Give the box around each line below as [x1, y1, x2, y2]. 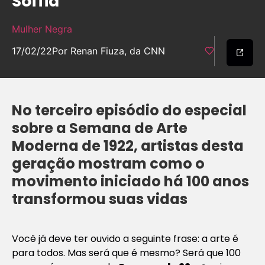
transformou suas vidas [12, 189, 188, 209]
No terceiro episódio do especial [12, 100, 247, 120]
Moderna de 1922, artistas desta [12, 135, 244, 156]
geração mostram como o [12, 153, 205, 173]
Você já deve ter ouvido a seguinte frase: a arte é [12, 231, 238, 245]
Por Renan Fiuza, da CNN [52, 45, 165, 57]
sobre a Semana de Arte [12, 118, 188, 138]
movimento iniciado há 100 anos [12, 171, 249, 191]
